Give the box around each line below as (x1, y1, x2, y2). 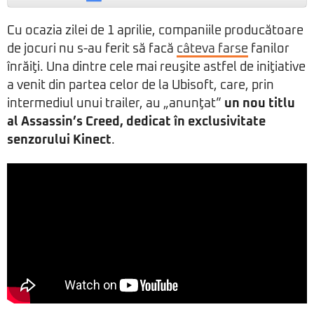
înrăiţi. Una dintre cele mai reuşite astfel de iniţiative (7, 61, 306, 74)
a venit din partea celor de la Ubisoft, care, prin (7, 79, 274, 92)
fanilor (248, 43, 289, 55)
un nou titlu (224, 97, 295, 110)
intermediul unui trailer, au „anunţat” (7, 97, 224, 110)
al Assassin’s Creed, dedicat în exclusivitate (7, 116, 266, 128)
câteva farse (177, 43, 248, 55)
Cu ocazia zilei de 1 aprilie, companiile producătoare (7, 25, 303, 37)
